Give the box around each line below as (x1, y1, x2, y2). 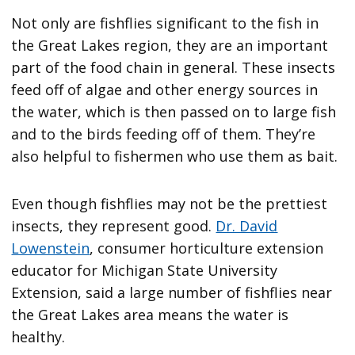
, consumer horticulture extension (90, 238, 324, 258)
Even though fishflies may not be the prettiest (11, 193, 328, 213)
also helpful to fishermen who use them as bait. (11, 146, 342, 166)
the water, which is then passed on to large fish (11, 101, 337, 121)
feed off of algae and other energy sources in (11, 79, 319, 99)
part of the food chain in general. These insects (11, 57, 336, 77)
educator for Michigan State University (11, 260, 278, 280)
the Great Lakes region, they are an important (11, 35, 329, 55)
